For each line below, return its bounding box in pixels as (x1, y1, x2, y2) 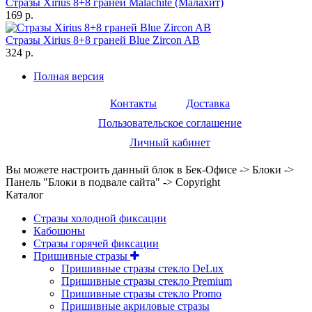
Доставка (186, 97, 230, 109)
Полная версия (33, 70, 104, 82)
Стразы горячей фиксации (33, 237, 159, 249)
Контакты (110, 97, 157, 109)
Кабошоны (33, 224, 85, 237)
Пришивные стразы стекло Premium (61, 274, 232, 287)
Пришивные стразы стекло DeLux (61, 262, 224, 274)
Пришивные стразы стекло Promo (61, 287, 221, 299)
